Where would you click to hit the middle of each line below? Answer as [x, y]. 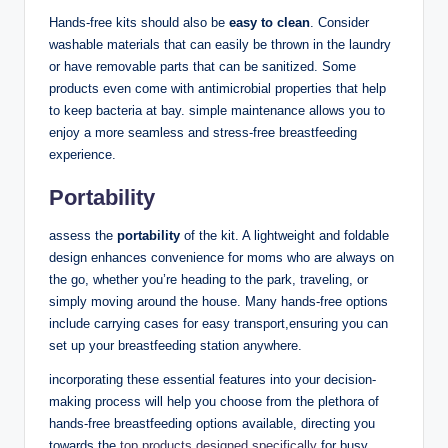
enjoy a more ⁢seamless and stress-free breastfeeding [203, 133]
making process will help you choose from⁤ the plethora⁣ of [214, 402]
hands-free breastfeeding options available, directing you [212, 424]
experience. [82, 155]
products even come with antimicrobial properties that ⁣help [217, 89]
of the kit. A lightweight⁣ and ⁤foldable [284, 236]
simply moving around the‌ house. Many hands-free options [218, 302]
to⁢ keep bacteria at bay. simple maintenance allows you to [217, 111]
